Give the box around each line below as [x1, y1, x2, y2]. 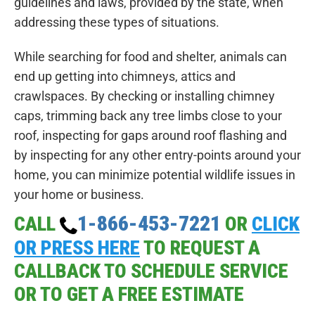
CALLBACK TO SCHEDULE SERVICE [14, 259, 288, 283]
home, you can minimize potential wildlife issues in [14, 167, 295, 183]
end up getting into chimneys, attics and [14, 69, 236, 84]
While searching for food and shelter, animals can [14, 49, 287, 65]
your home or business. [14, 187, 144, 202]
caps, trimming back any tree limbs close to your [14, 108, 282, 124]
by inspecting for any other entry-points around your [14, 148, 301, 163]
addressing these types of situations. [14, 14, 219, 30]
